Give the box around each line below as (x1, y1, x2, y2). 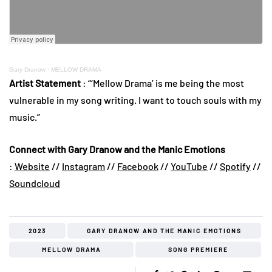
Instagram (62, 160, 105, 172)
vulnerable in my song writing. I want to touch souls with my (9, 94, 262, 106)
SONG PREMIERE (168, 246, 228, 254)
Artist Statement (9, 77, 83, 89)
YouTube (171, 160, 208, 172)
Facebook (117, 160, 158, 172)
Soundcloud (9, 177, 60, 189)
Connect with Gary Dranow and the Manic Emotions (9, 143, 225, 155)
